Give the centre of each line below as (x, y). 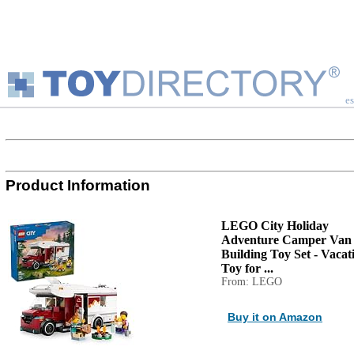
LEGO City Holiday (275, 226)
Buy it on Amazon (275, 317)
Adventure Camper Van (286, 240)
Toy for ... (247, 268)
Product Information (78, 185)
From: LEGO (252, 282)
